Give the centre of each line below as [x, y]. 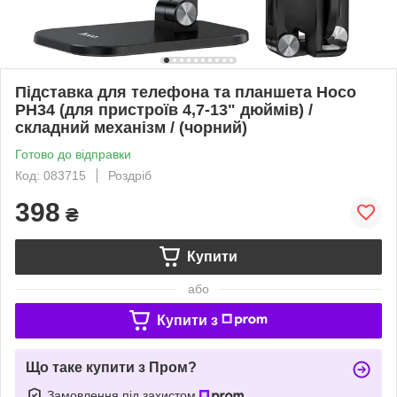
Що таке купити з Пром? [111, 367]
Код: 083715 [51, 175]
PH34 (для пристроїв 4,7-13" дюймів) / [164, 109]
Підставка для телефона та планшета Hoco [186, 92]
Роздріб [130, 175]
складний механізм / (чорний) [131, 127]
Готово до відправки [73, 154]
